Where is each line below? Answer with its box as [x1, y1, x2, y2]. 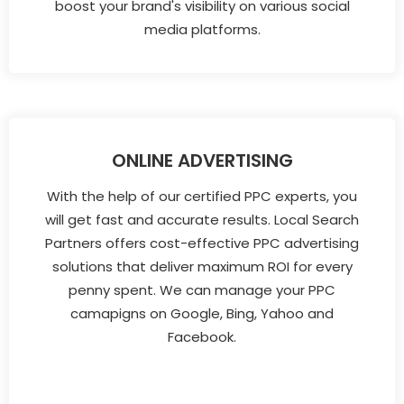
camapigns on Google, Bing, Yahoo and [70, 304, 334, 324]
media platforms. [143, 20, 261, 40]
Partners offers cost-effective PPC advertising [45, 234, 359, 253]
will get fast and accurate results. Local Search [45, 210, 359, 230]
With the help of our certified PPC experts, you [47, 187, 357, 207]
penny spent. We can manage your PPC [69, 280, 335, 300]
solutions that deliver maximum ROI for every [51, 257, 353, 277]
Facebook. [168, 327, 236, 347]
